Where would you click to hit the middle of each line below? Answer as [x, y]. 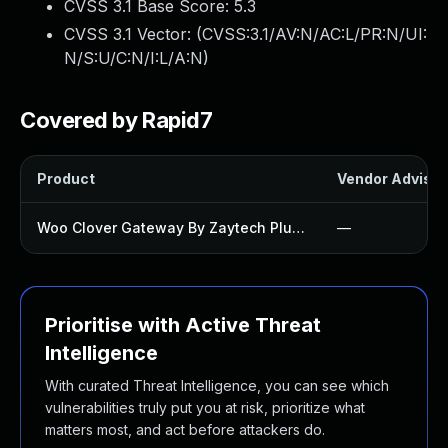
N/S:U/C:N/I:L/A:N [133, 58]
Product [66, 178]
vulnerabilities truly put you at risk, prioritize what [205, 407]
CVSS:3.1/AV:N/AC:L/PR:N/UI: [314, 34]
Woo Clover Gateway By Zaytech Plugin [298, 227]
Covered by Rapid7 [116, 120]
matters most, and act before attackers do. [185, 429]
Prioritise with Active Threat [183, 325]
